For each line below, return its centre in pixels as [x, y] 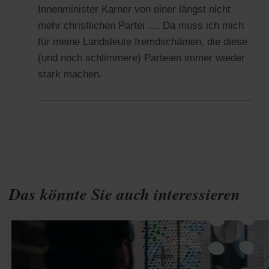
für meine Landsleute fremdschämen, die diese [143, 42]
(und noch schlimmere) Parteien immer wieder [141, 58]
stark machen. [70, 74]
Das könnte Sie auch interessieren [125, 194]
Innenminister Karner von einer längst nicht [134, 10]
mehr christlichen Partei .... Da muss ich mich [141, 26]
